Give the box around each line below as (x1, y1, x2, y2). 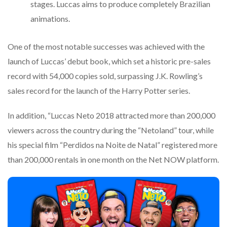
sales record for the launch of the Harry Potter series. (8, 86, 190, 96)
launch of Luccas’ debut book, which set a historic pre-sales (8, 56, 211, 66)
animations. (30, 13, 70, 23)
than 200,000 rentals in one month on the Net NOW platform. (8, 155, 219, 165)
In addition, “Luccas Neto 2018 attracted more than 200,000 (8, 110, 215, 121)
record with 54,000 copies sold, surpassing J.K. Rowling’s (8, 71, 203, 81)
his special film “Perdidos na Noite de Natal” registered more (8, 140, 217, 150)
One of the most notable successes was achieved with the (8, 42, 205, 52)
